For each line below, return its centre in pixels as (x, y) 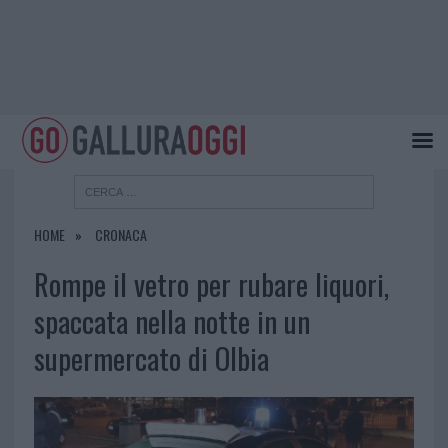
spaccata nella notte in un (171, 321)
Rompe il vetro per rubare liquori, (211, 284)
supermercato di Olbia (151, 358)
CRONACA (120, 235)
